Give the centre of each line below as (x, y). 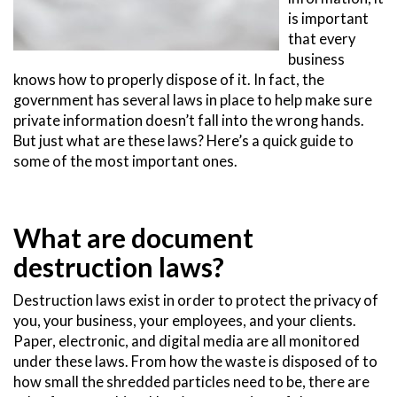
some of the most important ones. (125, 162)
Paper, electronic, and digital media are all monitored (187, 342)
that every (322, 39)
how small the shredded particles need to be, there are (191, 382)
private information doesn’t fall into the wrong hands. (189, 121)
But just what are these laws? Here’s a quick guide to (183, 141)
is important (328, 19)
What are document (133, 238)
